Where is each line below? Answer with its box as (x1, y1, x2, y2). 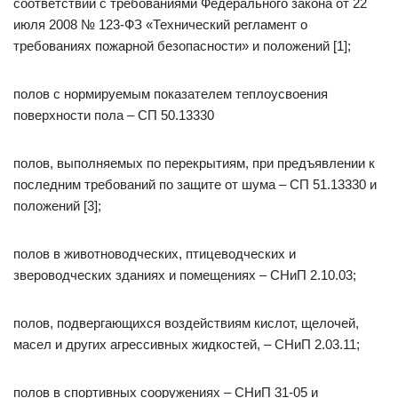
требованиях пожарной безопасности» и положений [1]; (13, 38, 351, 53)
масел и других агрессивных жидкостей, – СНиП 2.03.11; (13, 337, 360, 352)
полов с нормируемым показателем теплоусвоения (13, 86, 328, 101)
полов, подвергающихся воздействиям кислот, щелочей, (13, 315, 359, 330)
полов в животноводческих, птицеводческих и (13, 246, 296, 261)
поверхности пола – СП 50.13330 (13, 107, 214, 123)
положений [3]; (13, 198, 101, 213)
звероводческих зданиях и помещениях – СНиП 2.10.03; (13, 267, 356, 283)
